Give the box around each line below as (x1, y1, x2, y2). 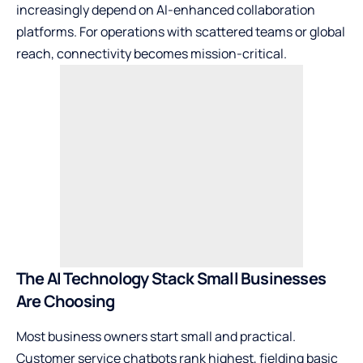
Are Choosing (16, 289, 115, 312)
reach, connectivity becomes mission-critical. (16, 44, 287, 62)
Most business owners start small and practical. (16, 327, 296, 346)
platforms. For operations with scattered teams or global (16, 22, 345, 41)
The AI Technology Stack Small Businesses (16, 267, 327, 289)
